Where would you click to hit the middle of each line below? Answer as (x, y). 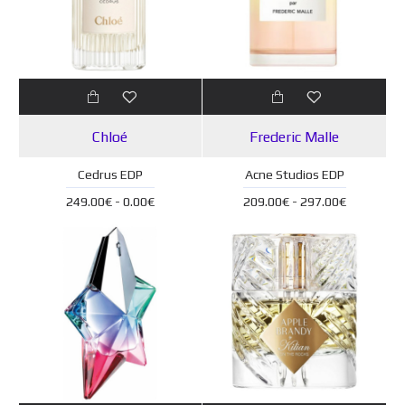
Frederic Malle (295, 137)
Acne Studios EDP (294, 175)
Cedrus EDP (110, 175)
